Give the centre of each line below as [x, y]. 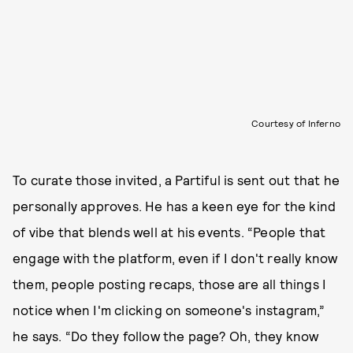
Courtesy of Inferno [296, 123]
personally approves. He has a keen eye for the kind [175, 206]
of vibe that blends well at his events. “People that [169, 232]
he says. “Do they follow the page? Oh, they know [166, 336]
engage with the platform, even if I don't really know [175, 258]
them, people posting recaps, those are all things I [170, 284]
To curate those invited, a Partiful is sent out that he [176, 180]
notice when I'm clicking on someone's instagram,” [169, 310]
